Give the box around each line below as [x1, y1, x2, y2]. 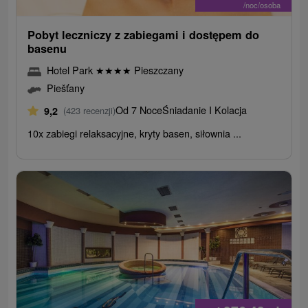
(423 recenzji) [63, 104, 116, 118]
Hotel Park [47, 63, 96, 78]
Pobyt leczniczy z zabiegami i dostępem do [27, 27, 260, 43]
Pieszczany [131, 63, 184, 78]
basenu [27, 41, 67, 57]
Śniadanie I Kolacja [162, 102, 247, 118]
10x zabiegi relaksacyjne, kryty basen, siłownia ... [27, 126, 242, 141]
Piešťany [47, 80, 85, 96]
